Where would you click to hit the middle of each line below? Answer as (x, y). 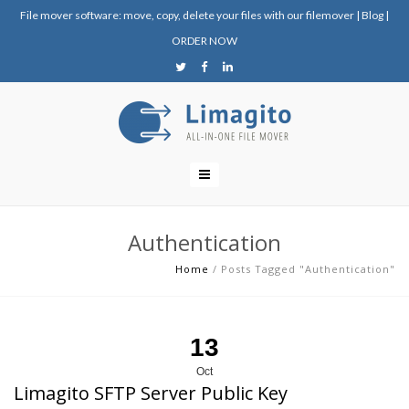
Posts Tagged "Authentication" (308, 269)
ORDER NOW (204, 41)
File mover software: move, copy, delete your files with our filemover (187, 15)
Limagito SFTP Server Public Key (151, 393)
